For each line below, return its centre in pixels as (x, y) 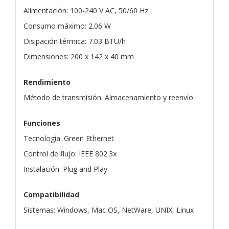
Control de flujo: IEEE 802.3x (70, 153)
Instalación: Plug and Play (65, 169)
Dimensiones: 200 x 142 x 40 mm (79, 56)
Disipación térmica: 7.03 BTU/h (75, 41)
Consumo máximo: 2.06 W (67, 26)
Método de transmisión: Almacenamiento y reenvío (108, 97)
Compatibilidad (51, 194)
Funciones (42, 123)
